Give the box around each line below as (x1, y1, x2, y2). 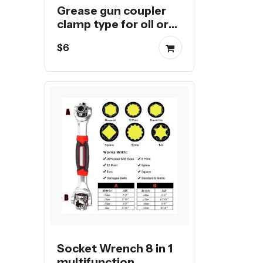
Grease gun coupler (57, 4, 166, 18)
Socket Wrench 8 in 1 (57, 241, 173, 255)
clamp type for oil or (57, 17, 168, 31)
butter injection (57, 31, 145, 45)
